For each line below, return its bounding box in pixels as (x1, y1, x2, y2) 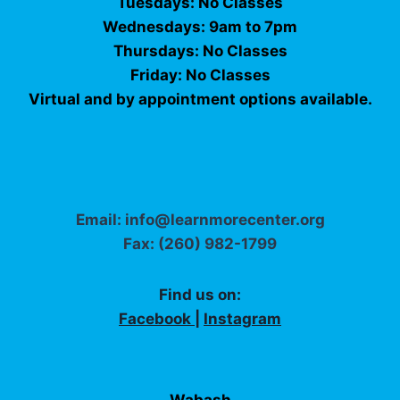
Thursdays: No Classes (112, 42, 287, 60)
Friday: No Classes (129, 66, 271, 84)
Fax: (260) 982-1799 (123, 235, 277, 253)
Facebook (119, 310, 195, 328)
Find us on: (159, 286, 241, 304)
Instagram (204, 310, 281, 328)
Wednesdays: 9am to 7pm (103, 18, 297, 36)
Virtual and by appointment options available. (28, 90, 372, 108)
